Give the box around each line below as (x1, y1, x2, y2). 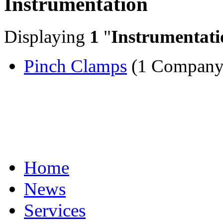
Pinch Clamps (24, 55, 127, 76)
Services (24, 200, 86, 221)
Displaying (4, 26, 90, 47)
